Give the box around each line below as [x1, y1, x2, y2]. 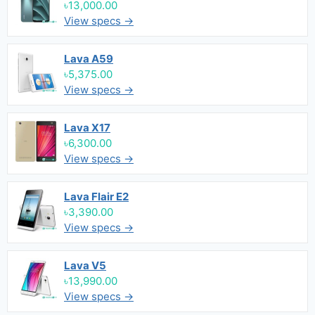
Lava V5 [64, 259, 106, 272]
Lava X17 [64, 121, 110, 134]
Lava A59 [64, 52, 113, 65]
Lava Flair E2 [64, 190, 129, 203]
